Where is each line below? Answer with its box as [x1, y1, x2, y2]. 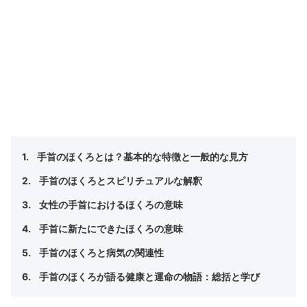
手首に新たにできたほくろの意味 [36, 222, 183, 234]
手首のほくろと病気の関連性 [36, 246, 164, 258]
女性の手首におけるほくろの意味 [36, 198, 183, 210]
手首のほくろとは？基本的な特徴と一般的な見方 [34, 150, 248, 162]
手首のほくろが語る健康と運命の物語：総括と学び [36, 270, 260, 282]
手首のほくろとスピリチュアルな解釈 [36, 174, 202, 186]
